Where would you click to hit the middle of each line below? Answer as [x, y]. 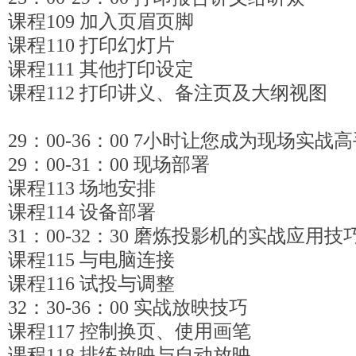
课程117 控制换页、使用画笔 [130, 331]
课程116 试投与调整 [91, 284]
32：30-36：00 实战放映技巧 [128, 308]
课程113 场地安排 [82, 188]
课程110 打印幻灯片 [91, 45]
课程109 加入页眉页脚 [101, 21]
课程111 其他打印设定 [101, 69]
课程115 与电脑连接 [91, 260]
